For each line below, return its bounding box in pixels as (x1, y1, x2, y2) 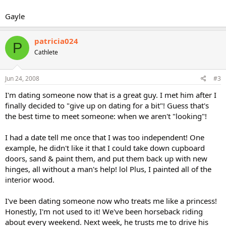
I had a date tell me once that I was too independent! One (5, 132, 204, 142)
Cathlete (34, 48, 58, 56)
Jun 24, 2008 (5, 74, 39, 83)
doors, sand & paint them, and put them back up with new (5, 153, 207, 163)
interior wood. (5, 174, 54, 185)
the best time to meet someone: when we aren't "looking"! (5, 110, 207, 121)
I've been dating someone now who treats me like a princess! (5, 195, 217, 206)
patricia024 (34, 36, 78, 46)
